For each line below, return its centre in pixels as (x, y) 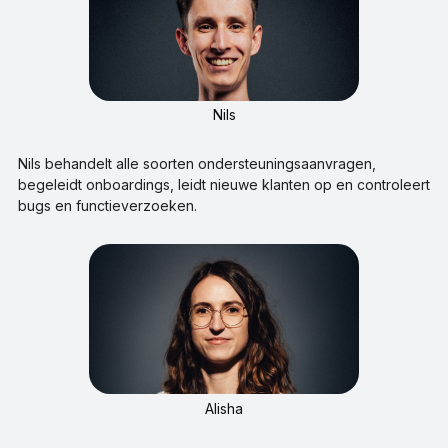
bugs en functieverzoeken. (107, 206)
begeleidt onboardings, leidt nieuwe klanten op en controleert (223, 185)
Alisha (224, 408)
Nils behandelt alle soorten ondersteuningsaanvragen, (196, 164)
